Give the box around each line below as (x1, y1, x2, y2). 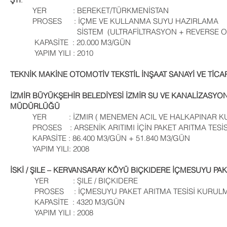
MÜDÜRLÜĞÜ (10, 101, 60, 111)
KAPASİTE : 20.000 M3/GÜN (10, 37, 131, 47)
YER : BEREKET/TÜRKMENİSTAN (10, 6, 169, 15)
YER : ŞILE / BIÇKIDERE (10, 176, 138, 185)
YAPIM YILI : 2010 (10, 48, 93, 58)
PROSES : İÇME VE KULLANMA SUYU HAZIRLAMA (10, 16, 220, 26)
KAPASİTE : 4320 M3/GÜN (10, 197, 125, 207)
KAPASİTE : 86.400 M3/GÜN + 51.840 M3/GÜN (10, 133, 190, 143)
